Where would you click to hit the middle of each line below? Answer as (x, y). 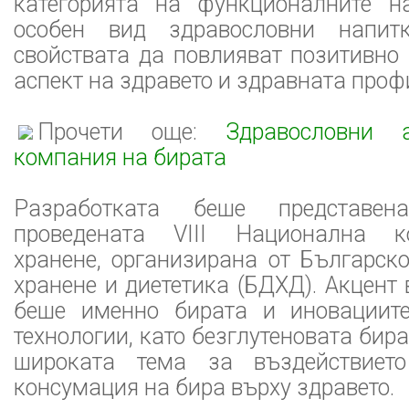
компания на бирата (120, 157)
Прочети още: (132, 132)
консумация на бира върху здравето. (204, 388)
